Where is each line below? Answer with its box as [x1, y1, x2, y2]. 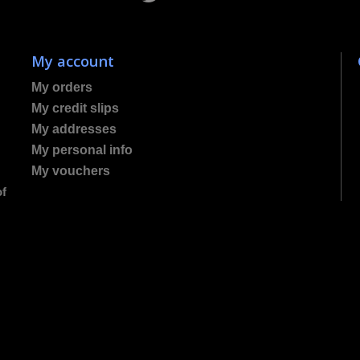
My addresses [31, 122, 117, 136]
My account [31, 51, 114, 71]
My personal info [31, 143, 133, 157]
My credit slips [31, 101, 119, 115]
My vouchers [31, 164, 110, 178]
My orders [31, 80, 92, 94]
